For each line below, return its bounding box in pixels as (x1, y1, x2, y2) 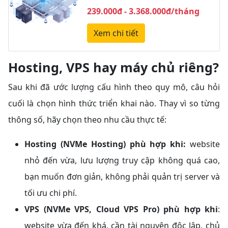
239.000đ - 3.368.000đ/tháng (87, 6, 199, 17)
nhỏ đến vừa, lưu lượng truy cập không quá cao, (24, 155, 220, 166)
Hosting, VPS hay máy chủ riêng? (8, 59, 219, 76)
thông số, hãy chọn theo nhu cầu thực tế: (8, 114, 166, 126)
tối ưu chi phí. (24, 187, 77, 199)
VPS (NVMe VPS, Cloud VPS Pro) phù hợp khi (24, 204, 218, 215)
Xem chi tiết (93, 27, 138, 39)
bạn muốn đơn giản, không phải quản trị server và (24, 171, 220, 183)
